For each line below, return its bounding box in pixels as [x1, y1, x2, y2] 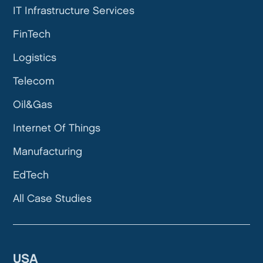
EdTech [13, 170, 49, 180]
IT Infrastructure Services [13, 6, 135, 16]
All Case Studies [13, 194, 92, 204]
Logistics [13, 53, 57, 63]
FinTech [13, 29, 51, 39]
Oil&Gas [13, 100, 53, 110]
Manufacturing [13, 147, 83, 157]
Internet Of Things [13, 123, 101, 133]
